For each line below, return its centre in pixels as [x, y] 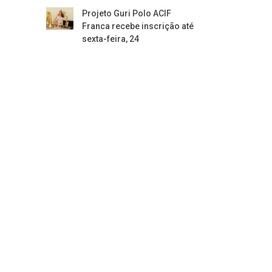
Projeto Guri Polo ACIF [127, 13]
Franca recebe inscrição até [138, 26]
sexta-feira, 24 [111, 39]
